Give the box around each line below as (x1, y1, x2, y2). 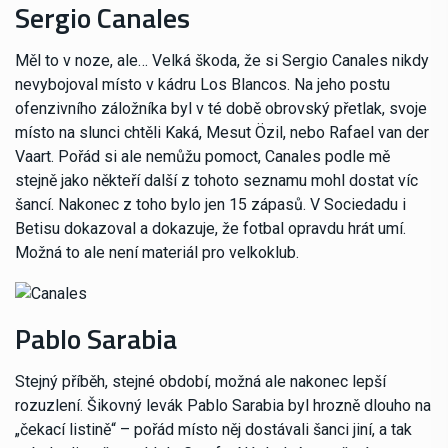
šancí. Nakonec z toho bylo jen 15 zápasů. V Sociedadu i (15, 195, 406, 215)
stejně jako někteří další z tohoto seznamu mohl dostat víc (15, 171, 418, 191)
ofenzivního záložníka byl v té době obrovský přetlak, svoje (15, 99, 427, 119)
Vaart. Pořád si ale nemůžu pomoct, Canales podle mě (15, 147, 390, 167)
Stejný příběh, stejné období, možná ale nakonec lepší (15, 371, 386, 391)
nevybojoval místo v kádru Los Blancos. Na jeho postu (15, 75, 390, 95)
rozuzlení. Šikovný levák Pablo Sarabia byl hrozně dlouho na (15, 395, 431, 415)
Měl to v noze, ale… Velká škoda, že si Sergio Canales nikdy (15, 51, 429, 71)
